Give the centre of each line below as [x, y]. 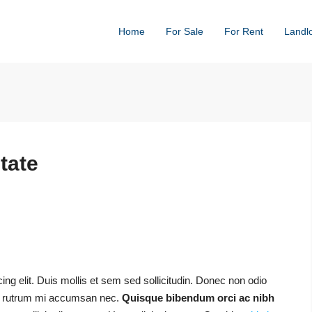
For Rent [244, 31]
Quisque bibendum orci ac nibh [198, 298]
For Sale [185, 31]
